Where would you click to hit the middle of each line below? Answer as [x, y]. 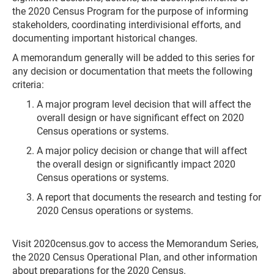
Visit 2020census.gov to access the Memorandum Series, [135, 244]
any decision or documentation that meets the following [132, 71]
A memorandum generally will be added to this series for [133, 58]
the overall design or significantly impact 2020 [136, 164]
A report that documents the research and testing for [149, 197]
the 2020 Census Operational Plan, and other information [135, 257]
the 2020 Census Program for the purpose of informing [130, 11]
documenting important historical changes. [105, 38]
